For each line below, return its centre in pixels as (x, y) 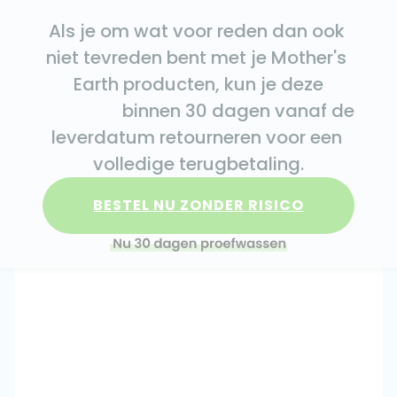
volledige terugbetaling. (198, 164)
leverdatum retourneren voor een (196, 137)
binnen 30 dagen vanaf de (82, 111)
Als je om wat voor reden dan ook (196, 31)
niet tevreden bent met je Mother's (196, 58)
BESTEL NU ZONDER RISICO (198, 205)
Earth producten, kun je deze (198, 84)
